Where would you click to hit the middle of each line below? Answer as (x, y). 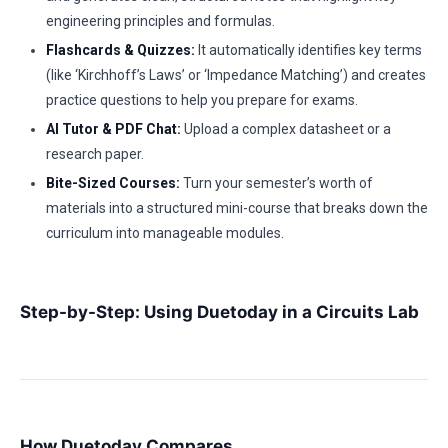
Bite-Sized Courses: (113, 183)
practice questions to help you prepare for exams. (202, 100)
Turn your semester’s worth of (276, 183)
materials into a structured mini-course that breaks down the (237, 208)
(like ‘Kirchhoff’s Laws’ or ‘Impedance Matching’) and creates (236, 75)
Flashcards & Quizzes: (120, 50)
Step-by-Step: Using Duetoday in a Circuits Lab (219, 312)
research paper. (95, 154)
